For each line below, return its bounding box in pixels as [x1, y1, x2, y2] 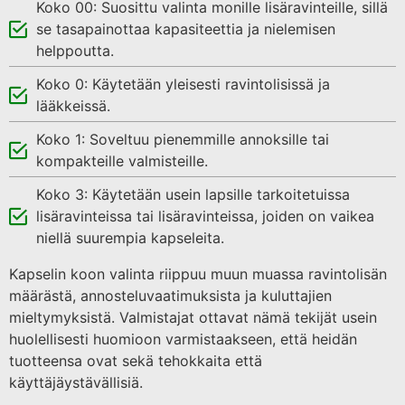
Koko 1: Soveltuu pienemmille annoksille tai [36, 129, 329, 148]
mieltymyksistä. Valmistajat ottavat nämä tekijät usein [9, 307, 377, 326]
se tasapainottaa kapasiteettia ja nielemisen [36, 19, 335, 38]
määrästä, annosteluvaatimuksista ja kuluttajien [9, 286, 332, 305]
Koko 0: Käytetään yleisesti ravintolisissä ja [36, 74, 330, 93]
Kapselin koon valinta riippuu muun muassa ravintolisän [9, 264, 387, 283]
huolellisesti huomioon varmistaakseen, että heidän [9, 329, 357, 348]
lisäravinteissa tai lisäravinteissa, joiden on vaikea [36, 206, 374, 225]
